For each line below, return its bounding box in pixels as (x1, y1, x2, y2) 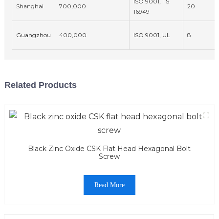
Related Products (4, 80, 77, 90)
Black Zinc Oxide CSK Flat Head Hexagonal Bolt (28, 144, 191, 153)
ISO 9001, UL (133, 31, 170, 39)
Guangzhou (16, 31, 51, 39)
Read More (94, 181, 125, 189)
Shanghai (16, 2, 44, 10)
